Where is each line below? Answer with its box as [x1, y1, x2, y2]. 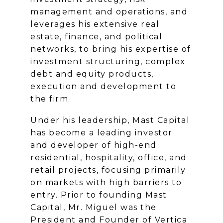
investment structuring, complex [30, 57, 186, 67]
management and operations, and [30, 7, 188, 17]
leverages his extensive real [30, 19, 159, 29]
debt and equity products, [30, 69, 154, 79]
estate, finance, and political [30, 32, 162, 42]
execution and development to [30, 82, 176, 92]
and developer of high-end [30, 140, 157, 150]
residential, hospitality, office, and [30, 152, 187, 162]
